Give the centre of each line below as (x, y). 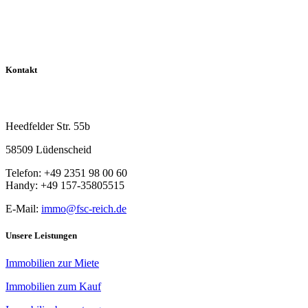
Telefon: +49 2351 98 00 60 (66, 173)
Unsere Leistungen (41, 236)
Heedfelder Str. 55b (48, 126)
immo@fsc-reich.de (84, 209)
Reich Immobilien (44, 97)
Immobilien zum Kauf (53, 286)
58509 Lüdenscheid (48, 150)
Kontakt (21, 70)
